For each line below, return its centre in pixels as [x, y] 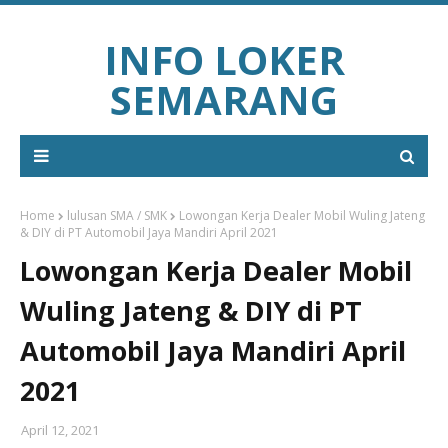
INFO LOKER [224, 59]
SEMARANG [224, 99]
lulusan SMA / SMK [117, 215]
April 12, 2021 [60, 430]
